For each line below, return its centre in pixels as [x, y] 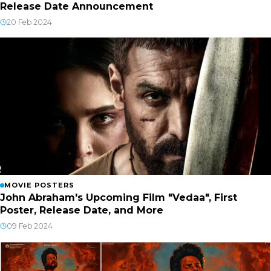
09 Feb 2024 [30, 226]
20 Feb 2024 [29, 22]
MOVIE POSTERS [39, 185]
